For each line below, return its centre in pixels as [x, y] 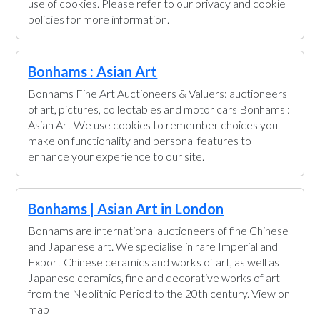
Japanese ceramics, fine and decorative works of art [154, 277]
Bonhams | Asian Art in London [126, 209]
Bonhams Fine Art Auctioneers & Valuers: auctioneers [158, 93]
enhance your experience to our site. [116, 156]
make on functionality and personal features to [140, 140]
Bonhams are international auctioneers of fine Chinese [159, 230]
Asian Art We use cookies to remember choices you [153, 125]
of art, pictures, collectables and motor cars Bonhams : [159, 109]
